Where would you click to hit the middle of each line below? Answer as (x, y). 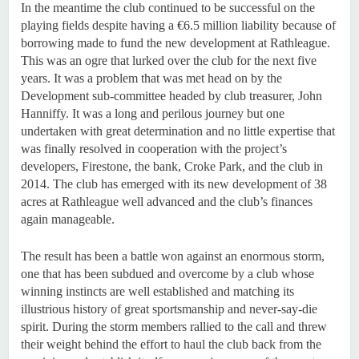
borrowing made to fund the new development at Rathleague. (175, 43)
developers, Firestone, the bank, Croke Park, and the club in (172, 166)
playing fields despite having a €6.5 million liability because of (178, 25)
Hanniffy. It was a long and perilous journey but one (153, 113)
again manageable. (68, 219)
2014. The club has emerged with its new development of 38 (174, 184)
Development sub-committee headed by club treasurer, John (171, 96)
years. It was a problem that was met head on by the (151, 78)
